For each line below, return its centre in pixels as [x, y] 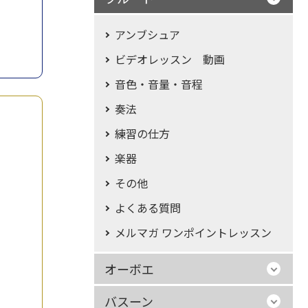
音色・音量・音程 [158, 84]
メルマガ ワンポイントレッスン [193, 232]
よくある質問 [147, 208]
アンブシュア [147, 34]
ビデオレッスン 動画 [169, 59]
